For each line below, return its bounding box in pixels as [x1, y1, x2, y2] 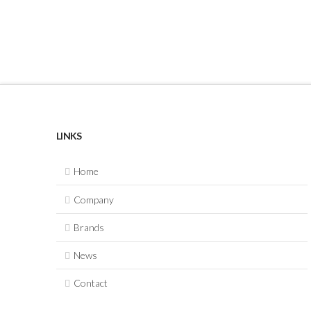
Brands [74, 221, 105, 233]
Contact [74, 277, 108, 289]
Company [74, 193, 115, 205]
